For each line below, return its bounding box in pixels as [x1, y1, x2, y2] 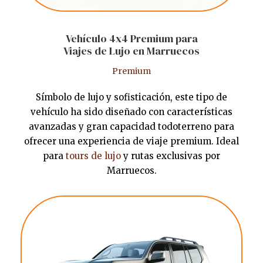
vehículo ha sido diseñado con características [31, 106, 232, 118]
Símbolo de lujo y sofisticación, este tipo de [36, 92, 227, 103]
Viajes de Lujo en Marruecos [63, 43, 200, 59]
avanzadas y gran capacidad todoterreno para [29, 121, 234, 133]
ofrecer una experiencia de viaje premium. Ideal [24, 136, 239, 147]
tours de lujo [66, 150, 121, 162]
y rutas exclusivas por [121, 150, 220, 162]
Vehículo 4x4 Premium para [65, 31, 198, 46]
